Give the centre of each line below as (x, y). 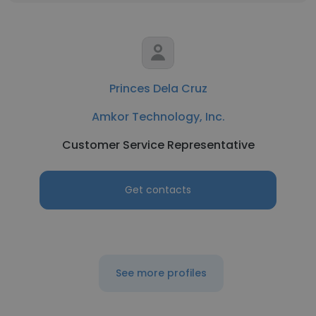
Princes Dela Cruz (158, 89)
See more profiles (161, 273)
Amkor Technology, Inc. (158, 117)
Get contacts (158, 190)
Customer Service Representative (158, 145)
